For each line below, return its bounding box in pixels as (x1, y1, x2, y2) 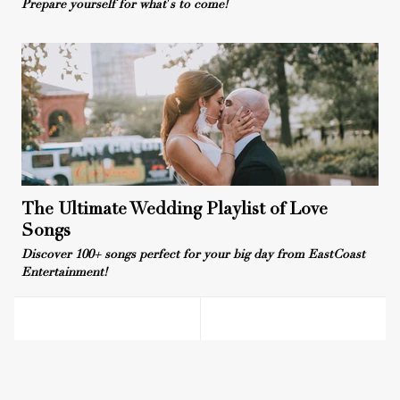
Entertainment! (21, 266, 107, 279)
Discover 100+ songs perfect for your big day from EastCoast (21, 248, 365, 262)
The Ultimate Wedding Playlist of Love (21, 201, 328, 219)
